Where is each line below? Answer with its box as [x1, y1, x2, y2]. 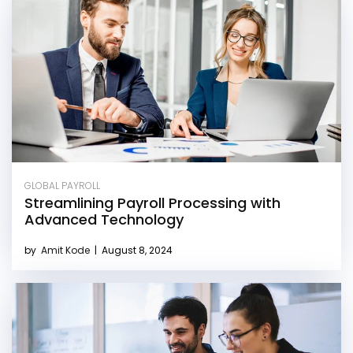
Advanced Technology [24, 210, 184, 230]
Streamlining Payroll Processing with [24, 193, 281, 214]
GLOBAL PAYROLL [24, 179, 100, 193]
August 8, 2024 [99, 243, 173, 258]
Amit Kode [41, 243, 92, 258]
